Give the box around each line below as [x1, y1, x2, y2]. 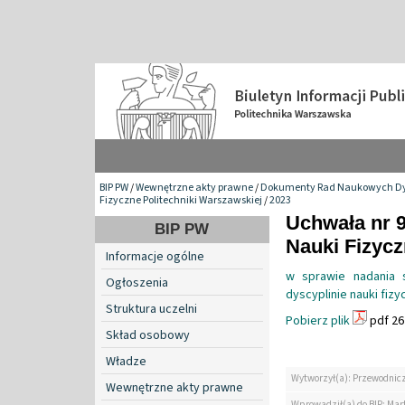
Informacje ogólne [106, 247, 204, 266]
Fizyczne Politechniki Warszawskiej [99, 192, 262, 208]
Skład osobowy [106, 325, 190, 344]
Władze [106, 352, 146, 371]
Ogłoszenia [106, 273, 168, 292]
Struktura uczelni [106, 299, 197, 318]
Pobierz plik [286, 311, 350, 330]
